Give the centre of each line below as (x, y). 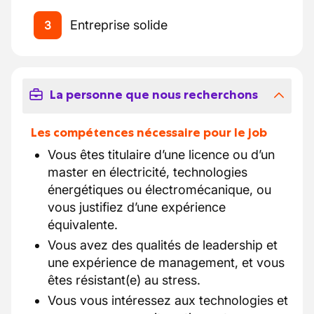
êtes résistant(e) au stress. (124, 280)
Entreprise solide (119, 25)
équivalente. (83, 225)
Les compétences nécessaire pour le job (149, 132)
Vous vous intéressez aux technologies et (168, 300)
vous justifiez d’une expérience (137, 207)
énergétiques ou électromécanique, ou (159, 190)
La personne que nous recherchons (153, 95)
